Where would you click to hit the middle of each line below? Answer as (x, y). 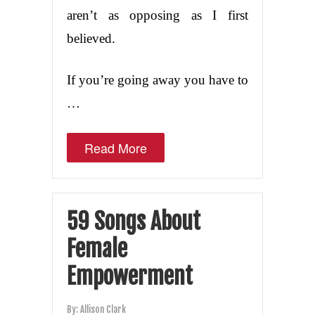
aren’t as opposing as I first (157, 15)
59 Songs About (134, 221)
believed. (91, 38)
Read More (116, 147)
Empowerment (130, 276)
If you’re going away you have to (157, 79)
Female (97, 249)
